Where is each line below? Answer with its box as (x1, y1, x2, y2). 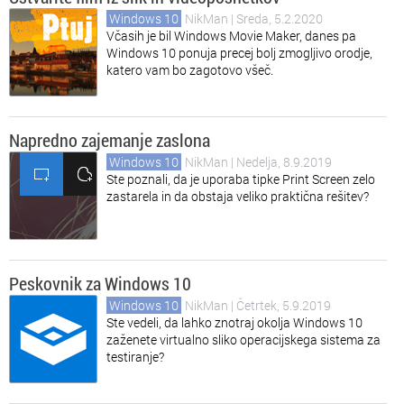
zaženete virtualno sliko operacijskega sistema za (106, 331, 381, 348)
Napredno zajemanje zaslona (9, 128, 210, 151)
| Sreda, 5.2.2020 (231, 10, 323, 27)
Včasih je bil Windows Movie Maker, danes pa (106, 27, 356, 44)
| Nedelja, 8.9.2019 (231, 153, 332, 170)
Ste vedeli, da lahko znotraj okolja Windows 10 (106, 314, 363, 331)
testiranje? (106, 348, 164, 365)
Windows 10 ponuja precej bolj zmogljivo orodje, (106, 44, 372, 61)
